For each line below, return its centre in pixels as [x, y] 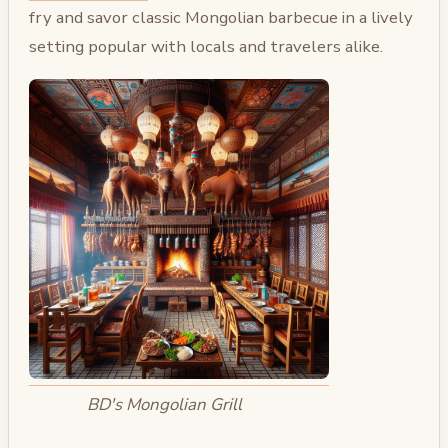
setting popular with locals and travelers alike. [206, 46]
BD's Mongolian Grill [165, 404]
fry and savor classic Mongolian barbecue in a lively [221, 17]
